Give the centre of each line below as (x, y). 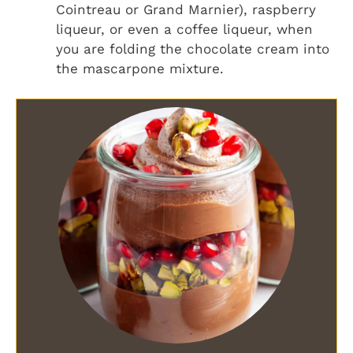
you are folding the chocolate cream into (193, 48)
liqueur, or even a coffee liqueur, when (184, 29)
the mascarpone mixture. (140, 68)
